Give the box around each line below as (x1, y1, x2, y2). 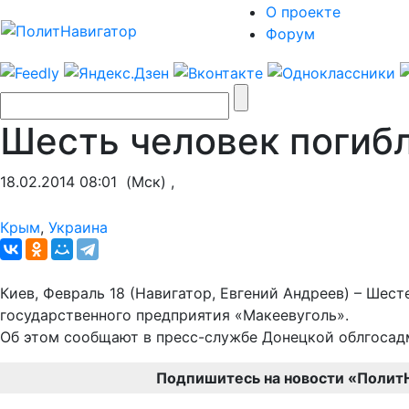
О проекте (266, 3, 341, 21)
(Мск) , (117, 172, 174, 191)
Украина (48, 217, 108, 236)
